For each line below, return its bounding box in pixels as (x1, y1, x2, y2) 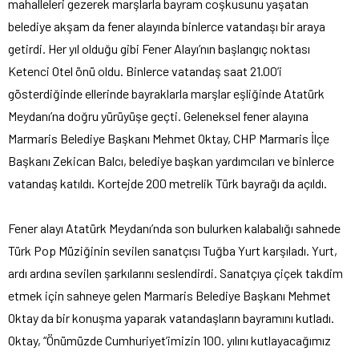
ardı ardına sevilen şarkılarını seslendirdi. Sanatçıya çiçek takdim (8, 264, 343, 280)
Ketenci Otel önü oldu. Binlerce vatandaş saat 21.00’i (8, 63, 282, 79)
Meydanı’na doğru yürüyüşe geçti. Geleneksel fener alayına (8, 107, 309, 123)
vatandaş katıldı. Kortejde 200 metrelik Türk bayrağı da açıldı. (8, 175, 327, 191)
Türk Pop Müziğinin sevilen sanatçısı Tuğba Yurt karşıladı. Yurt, (8, 242, 337, 258)
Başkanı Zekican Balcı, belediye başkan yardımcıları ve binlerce (8, 152, 334, 168)
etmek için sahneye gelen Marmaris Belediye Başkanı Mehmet (8, 287, 331, 303)
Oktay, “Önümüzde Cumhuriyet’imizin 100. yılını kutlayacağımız (8, 332, 331, 348)
